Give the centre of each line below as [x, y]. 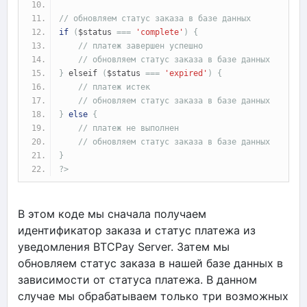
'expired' [186, 73]
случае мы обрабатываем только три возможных [153, 296]
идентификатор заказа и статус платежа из [137, 230]
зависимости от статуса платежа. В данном [137, 279]
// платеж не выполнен [128, 128]
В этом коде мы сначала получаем [112, 213]
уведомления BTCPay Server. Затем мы [124, 246]
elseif [83, 73]
